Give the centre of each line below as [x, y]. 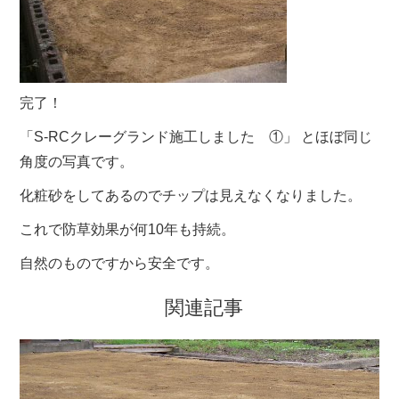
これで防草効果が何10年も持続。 [128, 229]
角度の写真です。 [77, 162]
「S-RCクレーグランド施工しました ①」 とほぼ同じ [196, 137]
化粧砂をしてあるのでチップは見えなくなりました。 [191, 195]
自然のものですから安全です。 [120, 263]
